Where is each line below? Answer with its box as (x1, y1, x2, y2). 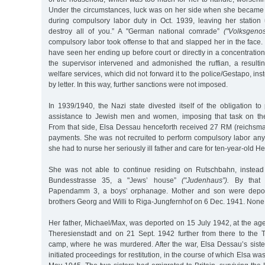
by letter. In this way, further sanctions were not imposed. (49, 80, 228, 89)
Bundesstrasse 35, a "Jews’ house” (49, 176, 182, 185)
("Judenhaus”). (182, 176, 230, 185)
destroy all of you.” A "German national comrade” (49, 27, 224, 35)
